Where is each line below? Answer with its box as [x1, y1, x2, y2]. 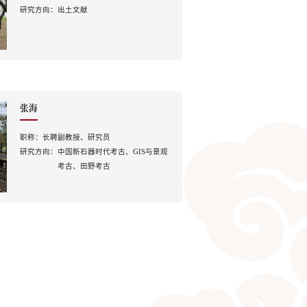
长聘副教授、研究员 [42, 134, 110, 142]
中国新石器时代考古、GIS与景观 [57, 148, 168, 156]
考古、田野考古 [57, 162, 110, 171]
